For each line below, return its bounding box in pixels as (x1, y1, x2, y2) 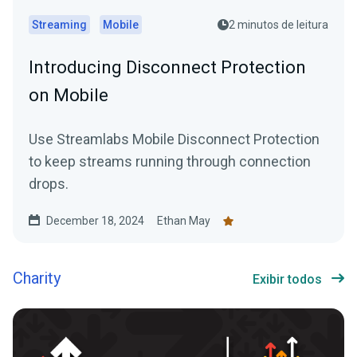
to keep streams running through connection (29, 153, 311, 171)
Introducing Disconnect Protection (29, 57, 306, 78)
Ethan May (157, 214, 210, 228)
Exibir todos (253, 272, 322, 288)
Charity (13, 267, 61, 291)
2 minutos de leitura (229, 18, 328, 32)
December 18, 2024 (46, 214, 144, 228)
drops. (29, 175, 69, 193)
